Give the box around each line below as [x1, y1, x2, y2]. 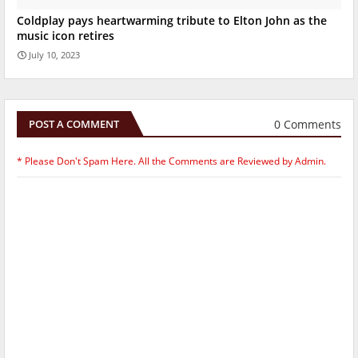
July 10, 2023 [29, 49, 80, 62]
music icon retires [17, 28, 114, 44]
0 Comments [274, 116, 341, 132]
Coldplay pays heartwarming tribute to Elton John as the [17, 13, 327, 29]
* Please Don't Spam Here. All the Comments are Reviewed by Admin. [17, 154, 326, 169]
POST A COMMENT [29, 117, 119, 132]
